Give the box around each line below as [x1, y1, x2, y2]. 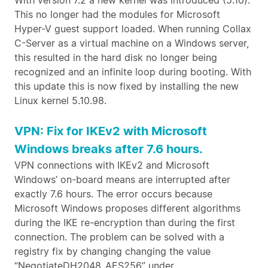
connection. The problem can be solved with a [14, 231, 224, 243]
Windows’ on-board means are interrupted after [14, 173, 230, 185]
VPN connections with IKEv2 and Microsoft [14, 159, 209, 171]
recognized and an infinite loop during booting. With [14, 66, 251, 78]
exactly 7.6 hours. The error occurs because [14, 188, 212, 200]
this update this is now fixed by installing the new [14, 80, 239, 92]
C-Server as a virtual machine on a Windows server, [14, 37, 249, 49]
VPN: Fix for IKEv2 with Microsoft [14, 124, 207, 138]
